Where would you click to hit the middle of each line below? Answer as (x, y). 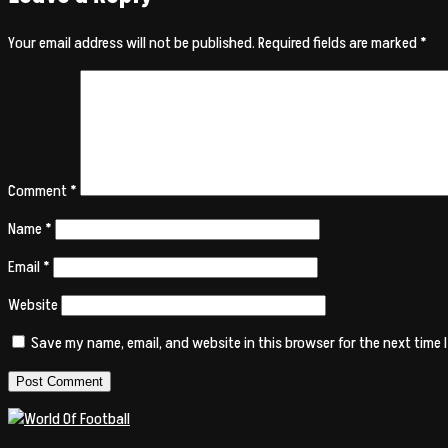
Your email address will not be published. (131, 42)
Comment (39, 190)
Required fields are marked (339, 42)
